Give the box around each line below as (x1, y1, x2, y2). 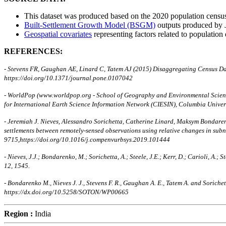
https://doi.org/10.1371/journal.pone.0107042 (4, 74, 133, 82)
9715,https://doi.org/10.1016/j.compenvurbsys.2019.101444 (4, 135, 170, 143)
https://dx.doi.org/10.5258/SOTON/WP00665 (4, 188, 129, 196)
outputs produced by (155, 20, 224, 29)
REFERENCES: (4, 46, 63, 55)
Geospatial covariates (24, 29, 92, 38)
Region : (4, 209, 33, 218)
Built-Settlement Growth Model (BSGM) (24, 20, 155, 29)
